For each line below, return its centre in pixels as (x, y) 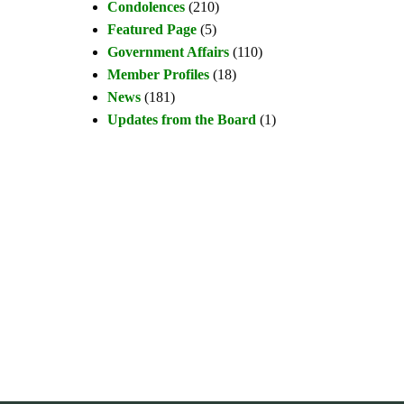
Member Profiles (158, 74)
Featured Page (152, 29)
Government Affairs (168, 51)
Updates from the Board (182, 119)
